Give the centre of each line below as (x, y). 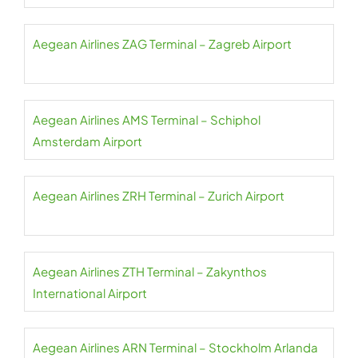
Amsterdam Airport (88, 141)
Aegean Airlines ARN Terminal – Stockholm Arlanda (175, 348)
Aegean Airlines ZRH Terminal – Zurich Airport (159, 196)
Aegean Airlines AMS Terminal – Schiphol (147, 120)
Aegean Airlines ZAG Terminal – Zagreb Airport (162, 44)
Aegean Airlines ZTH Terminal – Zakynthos (150, 272)
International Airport (90, 293)
